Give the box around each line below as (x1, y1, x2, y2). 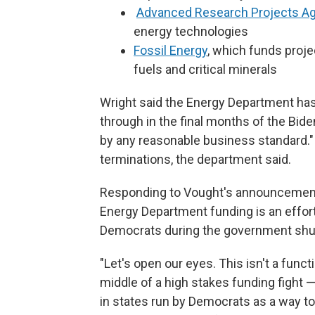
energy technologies (134, 24, 248, 39)
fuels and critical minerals (134, 62, 283, 77)
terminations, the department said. (100, 152, 291, 167)
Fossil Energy (134, 43, 207, 58)
